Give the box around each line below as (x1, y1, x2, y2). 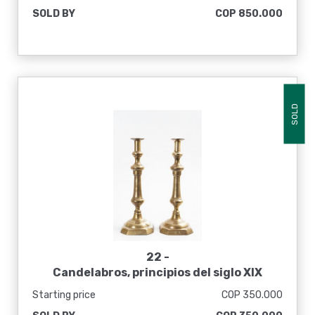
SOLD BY (32, 8, 75, 20)
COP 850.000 (215, 8, 283, 20)
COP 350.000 (221, 289, 283, 301)
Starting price (32, 289, 96, 301)
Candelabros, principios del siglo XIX (53, 266, 262, 279)
